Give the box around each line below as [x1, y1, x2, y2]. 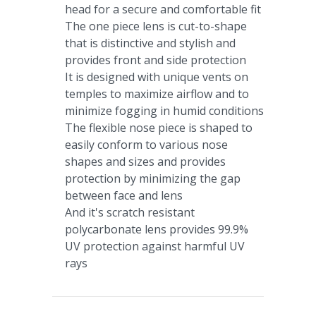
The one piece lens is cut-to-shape [64, 18, 247, 35]
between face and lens [64, 188, 183, 204]
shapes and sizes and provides [64, 154, 226, 170]
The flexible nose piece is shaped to [64, 120, 253, 136]
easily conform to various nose [64, 137, 228, 153]
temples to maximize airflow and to [64, 86, 249, 102]
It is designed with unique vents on [64, 69, 248, 85]
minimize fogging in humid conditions [64, 103, 264, 119]
